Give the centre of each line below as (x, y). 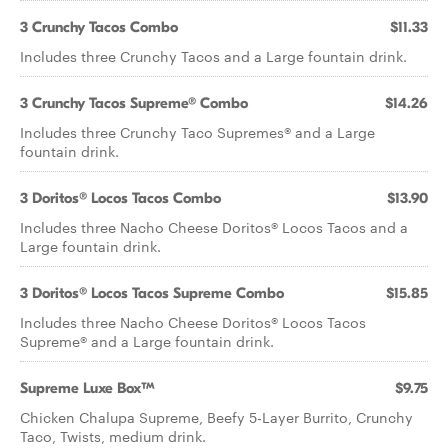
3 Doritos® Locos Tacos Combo (120, 198)
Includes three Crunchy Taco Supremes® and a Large (197, 132)
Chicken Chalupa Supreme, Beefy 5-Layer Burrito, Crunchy (216, 417)
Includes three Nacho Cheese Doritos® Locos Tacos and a (214, 227)
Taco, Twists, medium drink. (115, 436)
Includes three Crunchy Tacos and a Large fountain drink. (213, 56)
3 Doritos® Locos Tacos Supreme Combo (152, 293)
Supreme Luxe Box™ (87, 388)
